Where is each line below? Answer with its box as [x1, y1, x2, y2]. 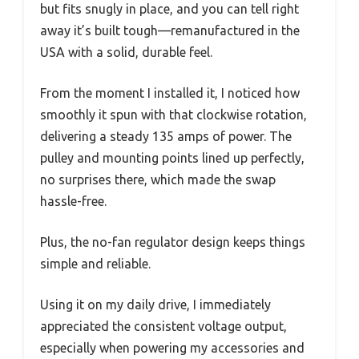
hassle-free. [40, 194, 107, 208]
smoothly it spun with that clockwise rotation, [40, 107, 307, 122]
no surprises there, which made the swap [40, 172, 276, 187]
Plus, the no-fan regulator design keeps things [40, 235, 305, 249]
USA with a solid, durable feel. [40, 45, 212, 59]
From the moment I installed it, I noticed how [40, 86, 300, 100]
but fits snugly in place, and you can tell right [40, 2, 299, 16]
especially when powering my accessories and [40, 341, 305, 355]
